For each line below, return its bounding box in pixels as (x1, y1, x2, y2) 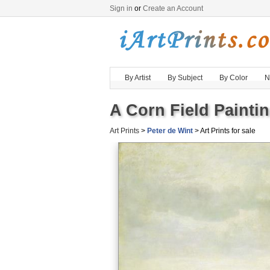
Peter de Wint (147, 127, 193, 135)
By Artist (125, 74, 151, 82)
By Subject (168, 74, 202, 82)
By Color (219, 74, 248, 82)
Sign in (110, 4, 133, 13)
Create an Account (143, 4, 203, 13)
